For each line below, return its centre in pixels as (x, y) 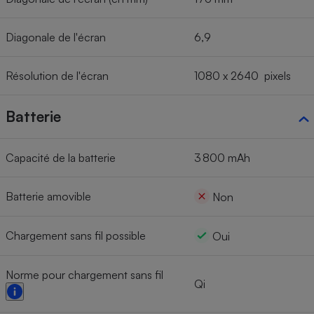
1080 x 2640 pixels (243, 75)
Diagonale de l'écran (56, 37)
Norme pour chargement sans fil (84, 274)
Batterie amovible (48, 196)
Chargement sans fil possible (76, 235)
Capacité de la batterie (61, 157)
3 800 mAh (222, 157)
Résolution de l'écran (57, 75)
